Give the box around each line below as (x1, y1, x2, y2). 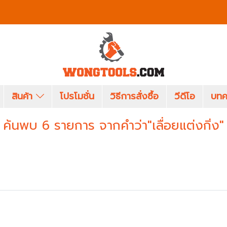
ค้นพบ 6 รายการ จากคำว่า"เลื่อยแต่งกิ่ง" (3, 116, 224, 135)
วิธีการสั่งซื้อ (110, 89, 159, 103)
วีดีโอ (174, 89, 196, 103)
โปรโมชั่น (60, 89, 95, 103)
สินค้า (12, 89, 36, 103)
